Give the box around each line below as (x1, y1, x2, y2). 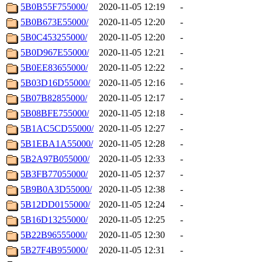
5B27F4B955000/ (20, 245, 88, 256)
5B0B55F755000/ (20, 2, 88, 12)
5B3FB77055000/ (20, 169, 88, 180)
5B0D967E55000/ (20, 47, 89, 58)
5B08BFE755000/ (20, 108, 89, 119)
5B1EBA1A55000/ (20, 139, 93, 149)
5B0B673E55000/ (20, 17, 88, 27)
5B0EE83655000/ (20, 63, 88, 73)
